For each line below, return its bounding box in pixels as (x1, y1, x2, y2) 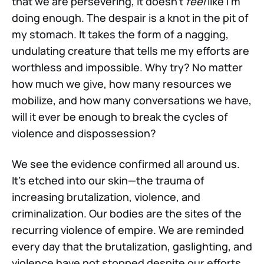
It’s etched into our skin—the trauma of (12, 173, 204, 187)
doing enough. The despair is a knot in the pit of (12, 10, 249, 25)
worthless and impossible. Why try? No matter (12, 60, 243, 74)
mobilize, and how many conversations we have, (12, 93, 252, 107)
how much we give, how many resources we (12, 76, 232, 91)
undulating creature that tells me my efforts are (12, 43, 249, 58)
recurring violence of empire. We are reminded (12, 222, 244, 237)
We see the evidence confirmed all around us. (12, 156, 240, 171)
